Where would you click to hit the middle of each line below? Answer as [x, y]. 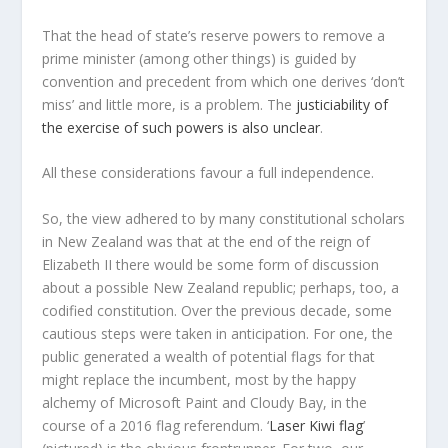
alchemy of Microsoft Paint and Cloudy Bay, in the [205, 402]
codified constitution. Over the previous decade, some [217, 310]
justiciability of [342, 104]
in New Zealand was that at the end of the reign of [206, 241]
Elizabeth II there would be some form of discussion [211, 264]
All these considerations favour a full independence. [208, 173]
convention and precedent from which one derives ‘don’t [224, 81]
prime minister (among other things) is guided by [199, 58]
